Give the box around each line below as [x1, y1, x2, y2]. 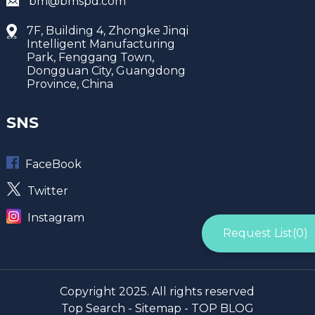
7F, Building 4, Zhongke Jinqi [26, 23, 188, 37]
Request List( [223, 226, 296, 240]
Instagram [27, 211, 84, 225]
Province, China [26, 77, 113, 91]
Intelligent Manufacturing [26, 37, 175, 51]
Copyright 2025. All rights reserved [60, 285, 255, 299]
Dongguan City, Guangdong [26, 63, 186, 77]
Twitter [27, 184, 68, 198]
